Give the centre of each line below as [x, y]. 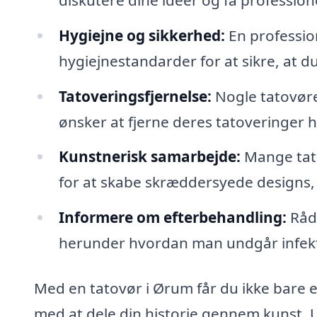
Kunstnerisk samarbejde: [149, 157]
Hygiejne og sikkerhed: [142, 35]
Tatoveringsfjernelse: [135, 96]
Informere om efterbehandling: [172, 218]
